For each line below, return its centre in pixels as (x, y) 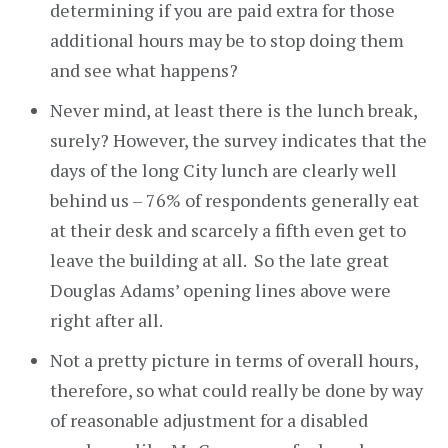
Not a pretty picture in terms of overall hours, (234, 360)
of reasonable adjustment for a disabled (209, 420)
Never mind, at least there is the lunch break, (233, 110)
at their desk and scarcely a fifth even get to (228, 230)
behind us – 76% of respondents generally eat (234, 200)
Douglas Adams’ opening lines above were (220, 290)
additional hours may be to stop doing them (227, 40)
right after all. (106, 320)
